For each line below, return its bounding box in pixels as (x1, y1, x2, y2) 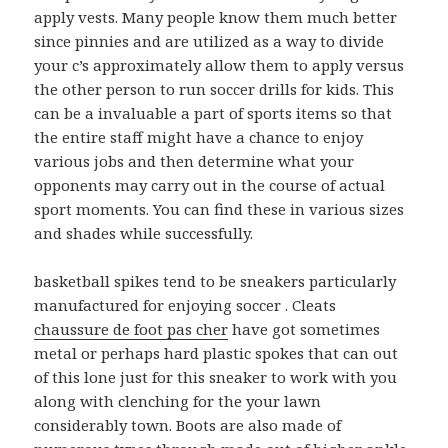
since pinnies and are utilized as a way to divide (34, 31, 385, 52)
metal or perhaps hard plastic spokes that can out (34, 343, 399, 364)
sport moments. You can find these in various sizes (34, 199, 405, 220)
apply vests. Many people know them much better (34, 7, 398, 28)
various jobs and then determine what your (34, 151, 355, 172)
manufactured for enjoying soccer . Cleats (34, 295, 337, 316)
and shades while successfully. (34, 223, 254, 244)
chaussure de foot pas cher (34, 319, 229, 340)
